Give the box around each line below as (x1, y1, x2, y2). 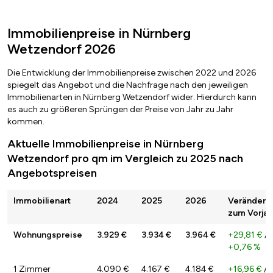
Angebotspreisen (7, 166, 97, 180)
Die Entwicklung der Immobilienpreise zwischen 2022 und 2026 (7, 68, 256, 79)
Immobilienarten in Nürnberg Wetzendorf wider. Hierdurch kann (7, 92, 257, 103)
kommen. (7, 116, 44, 127)
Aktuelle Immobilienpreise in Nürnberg (7, 137, 204, 151)
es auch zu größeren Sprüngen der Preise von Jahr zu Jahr (7, 104, 233, 115)
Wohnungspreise (13, 230, 82, 241)
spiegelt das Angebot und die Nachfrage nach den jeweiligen (7, 80, 248, 91)
